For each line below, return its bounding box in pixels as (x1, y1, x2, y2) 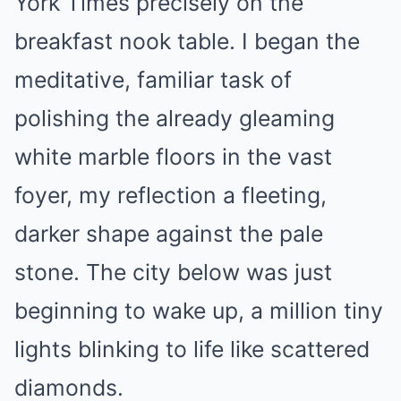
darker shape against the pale (14, 220, 323, 247)
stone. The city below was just (14, 259, 332, 286)
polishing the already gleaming (14, 105, 335, 132)
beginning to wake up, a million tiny (14, 297, 383, 324)
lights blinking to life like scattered (14, 336, 370, 363)
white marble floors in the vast (14, 143, 332, 170)
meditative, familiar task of (14, 66, 292, 93)
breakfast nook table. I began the (14, 28, 360, 55)
